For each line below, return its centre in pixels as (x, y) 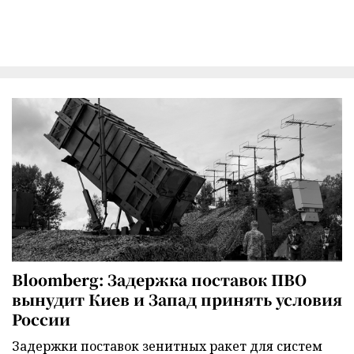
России (41, 319)
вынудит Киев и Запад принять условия (177, 299)
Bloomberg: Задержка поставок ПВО (159, 280)
